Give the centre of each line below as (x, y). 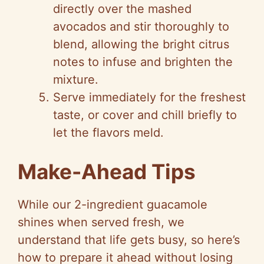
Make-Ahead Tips (107, 172)
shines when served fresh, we (101, 222)
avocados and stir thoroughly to (141, 27)
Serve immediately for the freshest (149, 98)
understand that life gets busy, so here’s (129, 240)
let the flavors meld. (108, 133)
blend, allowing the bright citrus (141, 44)
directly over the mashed (122, 9)
